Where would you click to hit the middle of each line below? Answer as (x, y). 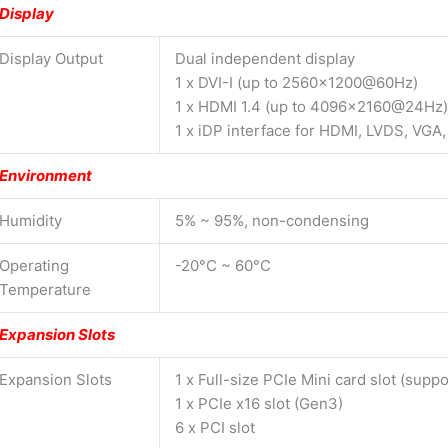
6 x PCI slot (215, 427)
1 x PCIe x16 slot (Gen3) (259, 403)
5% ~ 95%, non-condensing (272, 220)
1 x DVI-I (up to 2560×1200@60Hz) (296, 82)
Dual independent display (265, 58)
